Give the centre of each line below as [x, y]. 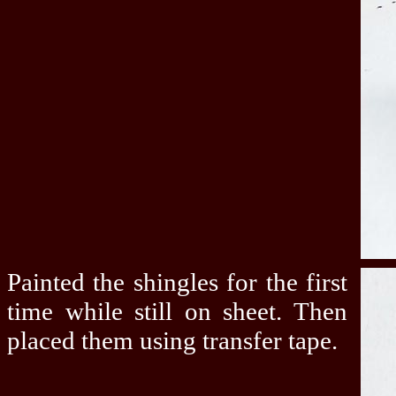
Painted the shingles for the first [177, 282]
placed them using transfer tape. [172, 341]
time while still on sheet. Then [177, 312]
